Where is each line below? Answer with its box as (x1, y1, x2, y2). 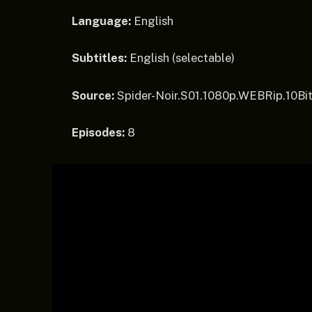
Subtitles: (72, 51, 127, 65)
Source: (72, 88, 114, 102)
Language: (72, 13, 131, 28)
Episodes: (72, 125, 125, 140)
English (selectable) (127, 51, 235, 65)
